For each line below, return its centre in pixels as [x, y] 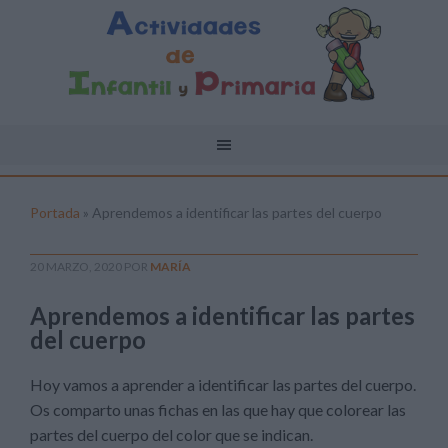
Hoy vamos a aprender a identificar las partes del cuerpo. [223, 384]
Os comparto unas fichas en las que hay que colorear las [218, 409]
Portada [55, 212]
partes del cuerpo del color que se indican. [173, 434]
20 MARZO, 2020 [76, 266]
